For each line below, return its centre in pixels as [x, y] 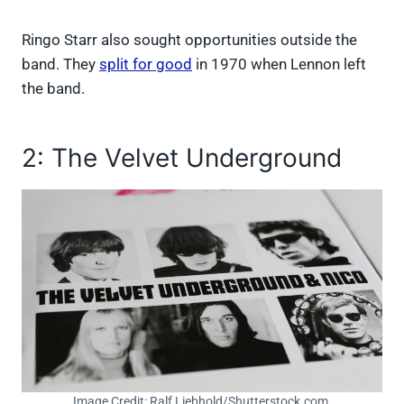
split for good [146, 64]
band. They [60, 64]
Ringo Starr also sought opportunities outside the [189, 40]
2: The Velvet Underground [182, 158]
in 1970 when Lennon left [279, 64]
